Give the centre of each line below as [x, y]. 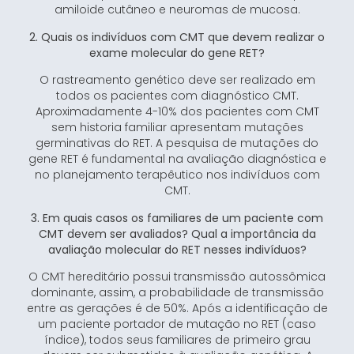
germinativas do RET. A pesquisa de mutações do [177, 143]
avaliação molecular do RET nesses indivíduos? [177, 249]
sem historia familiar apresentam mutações [177, 128]
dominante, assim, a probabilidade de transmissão [177, 293]
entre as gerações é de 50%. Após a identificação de [177, 309]
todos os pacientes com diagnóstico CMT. [177, 96]
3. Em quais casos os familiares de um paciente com [177, 218]
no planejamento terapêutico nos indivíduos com [177, 175]
